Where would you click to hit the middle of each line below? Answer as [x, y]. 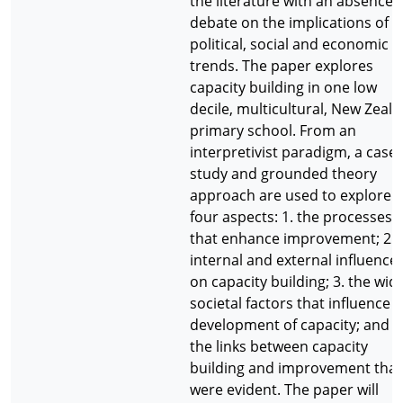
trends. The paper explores [282, 66]
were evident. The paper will [284, 390]
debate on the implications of [289, 22]
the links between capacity [279, 346]
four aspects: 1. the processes [291, 217]
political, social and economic [289, 44]
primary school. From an [273, 130]
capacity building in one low [283, 87]
